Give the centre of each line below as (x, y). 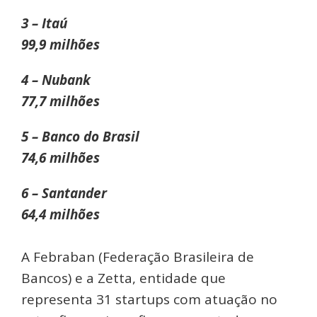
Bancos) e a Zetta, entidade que (123, 278)
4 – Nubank (56, 80)
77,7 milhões (60, 102)
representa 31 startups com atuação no (149, 300)
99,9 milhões (60, 45)
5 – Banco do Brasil (80, 137)
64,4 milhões (60, 215)
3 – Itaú (44, 24)
